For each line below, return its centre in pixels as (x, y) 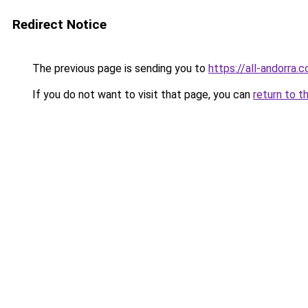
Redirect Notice (59, 24)
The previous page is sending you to (119, 68)
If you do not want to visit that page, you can (141, 95)
